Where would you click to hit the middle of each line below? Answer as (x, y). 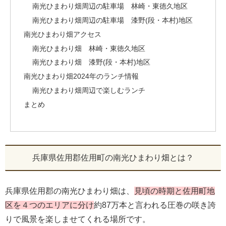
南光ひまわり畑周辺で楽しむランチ (89, 91)
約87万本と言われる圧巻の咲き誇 (155, 205)
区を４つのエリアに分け (49, 205)
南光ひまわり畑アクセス (62, 34)
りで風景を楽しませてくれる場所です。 (78, 219)
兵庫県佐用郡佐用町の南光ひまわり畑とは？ (113, 157)
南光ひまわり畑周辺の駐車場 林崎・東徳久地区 (110, 6)
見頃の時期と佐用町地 (175, 191)
